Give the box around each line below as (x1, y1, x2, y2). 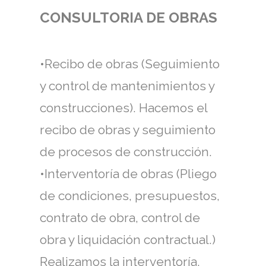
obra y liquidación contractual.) (40, 232, 216, 247)
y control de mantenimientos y (40, 78, 214, 93)
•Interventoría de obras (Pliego (40, 166, 217, 181)
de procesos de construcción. (40, 144, 212, 159)
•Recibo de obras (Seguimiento (40, 56, 220, 71)
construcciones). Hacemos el (40, 100, 207, 115)
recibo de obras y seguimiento (40, 122, 216, 137)
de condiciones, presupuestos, (40, 188, 220, 203)
